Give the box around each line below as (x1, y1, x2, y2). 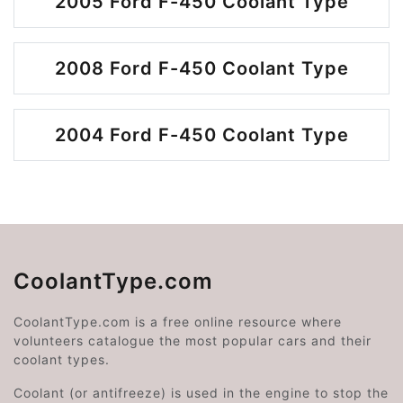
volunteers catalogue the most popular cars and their (13, 333, 372, 348)
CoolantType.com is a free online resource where (13, 314, 342, 329)
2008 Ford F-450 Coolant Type (54, 58, 349, 79)
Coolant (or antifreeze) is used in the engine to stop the (13, 385, 389, 400)
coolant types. (13, 352, 110, 367)
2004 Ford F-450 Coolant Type (54, 124, 349, 146)
